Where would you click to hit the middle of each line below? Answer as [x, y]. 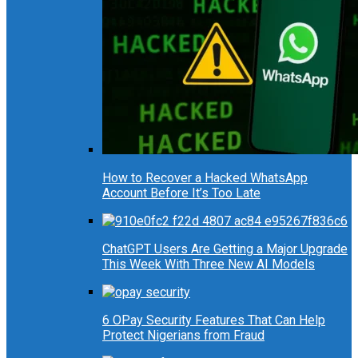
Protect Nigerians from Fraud [183, 336]
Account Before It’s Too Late [181, 193]
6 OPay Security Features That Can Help [214, 320]
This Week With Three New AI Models [209, 265]
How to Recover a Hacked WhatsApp [205, 178]
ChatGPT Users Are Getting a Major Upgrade [225, 249]
